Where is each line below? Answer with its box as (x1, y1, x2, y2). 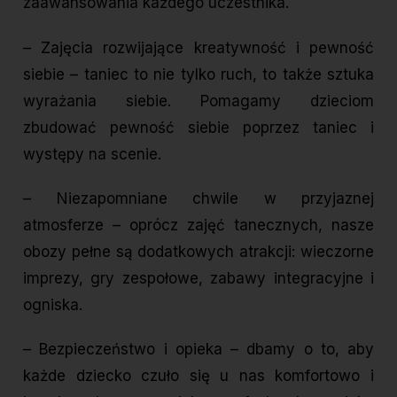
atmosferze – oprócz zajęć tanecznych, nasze (23, 215, 374, 234)
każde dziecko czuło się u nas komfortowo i (23, 367, 374, 385)
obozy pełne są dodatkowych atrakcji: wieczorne (23, 242, 374, 261)
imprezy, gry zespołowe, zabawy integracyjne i (23, 269, 374, 287)
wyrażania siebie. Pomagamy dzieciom (23, 91, 374, 110)
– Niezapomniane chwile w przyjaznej (23, 189, 374, 207)
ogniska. (23, 295, 82, 314)
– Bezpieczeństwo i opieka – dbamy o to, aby (23, 340, 374, 359)
